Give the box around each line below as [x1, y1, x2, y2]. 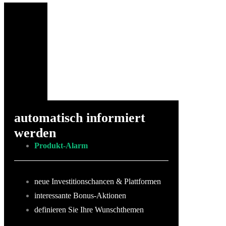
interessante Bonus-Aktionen [34, 191, 126, 200]
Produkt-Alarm [34, 141, 88, 150]
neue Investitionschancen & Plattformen [34, 177, 161, 186]
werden [14, 125, 56, 140]
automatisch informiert [14, 110, 145, 125]
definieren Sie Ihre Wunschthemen [34, 205, 144, 214]
